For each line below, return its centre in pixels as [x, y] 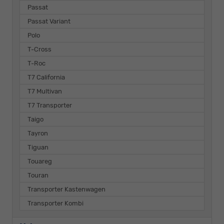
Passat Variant [49, 21]
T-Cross [39, 49]
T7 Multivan [45, 91]
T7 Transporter [50, 105]
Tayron [38, 133]
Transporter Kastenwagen [66, 189]
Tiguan [38, 147]
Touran [38, 175]
